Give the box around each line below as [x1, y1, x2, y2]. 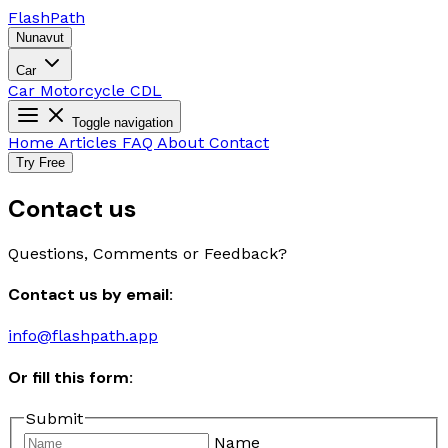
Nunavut [16, 30, 64, 45]
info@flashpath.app [8, 326, 158, 346]
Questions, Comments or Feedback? [8, 243, 287, 263]
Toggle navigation [72, 115, 173, 130]
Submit [26, 408, 83, 428]
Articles [58, 133, 122, 152]
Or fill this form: [8, 366, 133, 388]
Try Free [16, 155, 65, 170]
